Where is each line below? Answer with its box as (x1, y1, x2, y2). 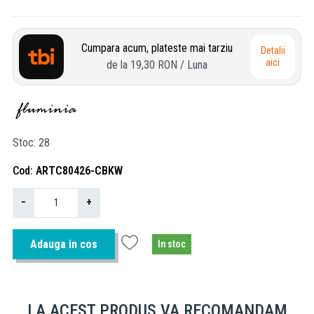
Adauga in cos (30, 237, 97, 251)
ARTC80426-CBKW (36, 163, 123, 177)
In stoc (158, 238, 186, 250)
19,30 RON (130, 57, 177, 71)
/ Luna (180, 57, 207, 71)
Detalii (260, 44, 285, 56)
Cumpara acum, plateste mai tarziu (81, 41, 233, 55)
